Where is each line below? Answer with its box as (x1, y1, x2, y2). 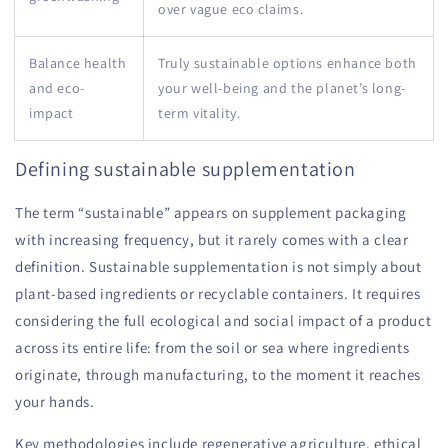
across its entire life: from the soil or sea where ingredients (15, 338, 410, 358)
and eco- (29, 78, 85, 97)
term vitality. (158, 103, 241, 122)
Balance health (29, 53, 127, 72)
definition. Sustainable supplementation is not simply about (15, 257, 422, 277)
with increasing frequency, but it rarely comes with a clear (15, 230, 409, 250)
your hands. (15, 392, 95, 412)
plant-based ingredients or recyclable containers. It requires (15, 284, 421, 304)
